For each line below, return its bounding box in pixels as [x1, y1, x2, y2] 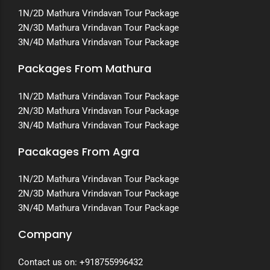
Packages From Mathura [18, 60, 151, 76]
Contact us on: [18, 256, 80, 268]
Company [18, 227, 72, 242]
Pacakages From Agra [18, 143, 139, 159]
